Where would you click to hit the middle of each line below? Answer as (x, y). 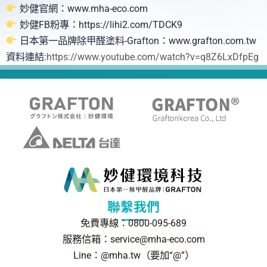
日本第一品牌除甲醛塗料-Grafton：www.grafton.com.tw (136, 41)
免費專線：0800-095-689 (133, 223)
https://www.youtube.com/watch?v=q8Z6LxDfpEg (153, 57)
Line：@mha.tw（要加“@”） (133, 256)
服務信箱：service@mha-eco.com (133, 240)
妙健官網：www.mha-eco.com (82, 9)
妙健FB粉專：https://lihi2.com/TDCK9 (100, 25)
